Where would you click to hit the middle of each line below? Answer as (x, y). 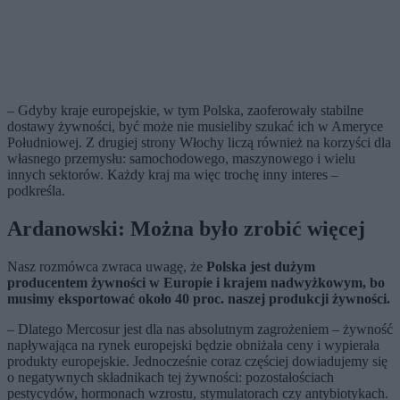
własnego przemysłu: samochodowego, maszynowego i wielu (181, 159)
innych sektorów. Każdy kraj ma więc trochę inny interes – (173, 175)
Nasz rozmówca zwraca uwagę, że (107, 267)
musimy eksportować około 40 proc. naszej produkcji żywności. (199, 299)
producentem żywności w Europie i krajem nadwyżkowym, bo (196, 283)
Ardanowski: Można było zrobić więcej (186, 229)
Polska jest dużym (261, 267)
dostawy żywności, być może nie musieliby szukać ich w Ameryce (195, 127)
